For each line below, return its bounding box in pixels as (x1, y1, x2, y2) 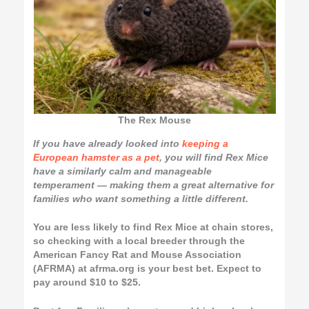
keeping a (182, 138, 229, 149)
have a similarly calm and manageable (33, 166, 212, 177)
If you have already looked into (33, 138, 183, 149)
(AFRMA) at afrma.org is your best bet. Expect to (33, 263, 262, 275)
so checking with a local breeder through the (33, 236, 246, 247)
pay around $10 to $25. (33, 277, 141, 288)
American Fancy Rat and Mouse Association (33, 250, 242, 261)
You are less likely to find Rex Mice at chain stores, (33, 222, 274, 233)
